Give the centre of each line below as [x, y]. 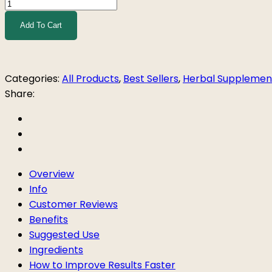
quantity [24, 48]
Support [24, 18]
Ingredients [56, 250]
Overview [52, 174]
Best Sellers [151, 78]
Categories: [32, 78]
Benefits [49, 219]
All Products [90, 78]
